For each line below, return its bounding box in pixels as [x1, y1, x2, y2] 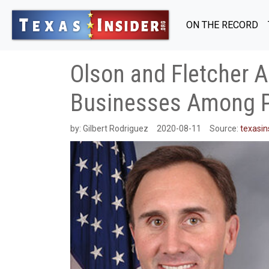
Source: [210, 124, 240, 133]
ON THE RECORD [186, 19, 258, 31]
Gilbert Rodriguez [83, 124, 148, 133]
